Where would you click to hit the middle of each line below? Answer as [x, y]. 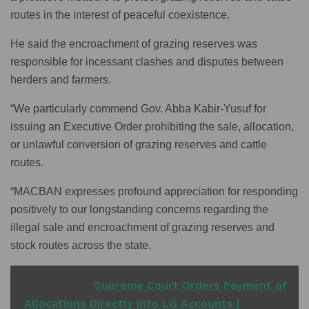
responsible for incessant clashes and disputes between [147, 61]
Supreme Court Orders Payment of [190, 285]
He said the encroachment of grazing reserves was [134, 43]
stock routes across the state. [81, 245]
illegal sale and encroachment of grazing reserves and [142, 227]
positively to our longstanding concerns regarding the [139, 209]
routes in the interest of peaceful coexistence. [120, 14]
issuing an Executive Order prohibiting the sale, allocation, [152, 126]
